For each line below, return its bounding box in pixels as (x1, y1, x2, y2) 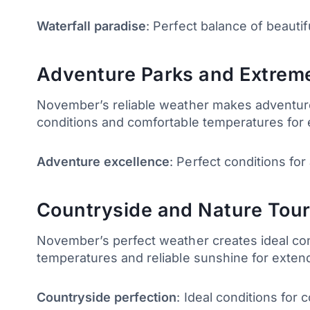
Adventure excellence (36, 154, 170, 169)
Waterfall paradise (36, 18, 147, 33)
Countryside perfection (36, 289, 177, 304)
